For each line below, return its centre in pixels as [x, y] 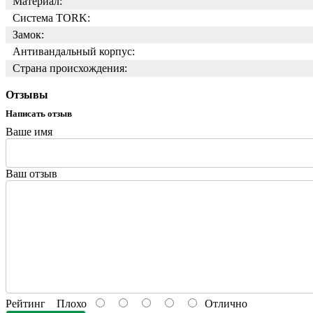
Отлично [223, 304]
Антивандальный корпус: [74, 51]
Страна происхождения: [70, 68]
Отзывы [27, 95]
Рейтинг [26, 304]
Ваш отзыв [31, 174]
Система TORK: [51, 18]
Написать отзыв [39, 114]
